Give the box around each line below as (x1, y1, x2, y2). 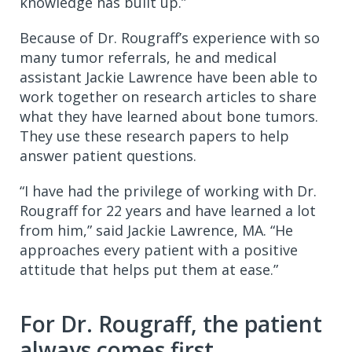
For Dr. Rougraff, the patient (20, 308, 322, 339)
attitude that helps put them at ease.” (20, 259, 278, 279)
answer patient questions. (20, 145, 196, 165)
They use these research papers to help (20, 126, 289, 145)
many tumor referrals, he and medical (20, 47, 277, 67)
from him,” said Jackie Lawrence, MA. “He (20, 220, 293, 240)
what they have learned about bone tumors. (20, 106, 318, 126)
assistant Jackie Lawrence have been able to (20, 67, 317, 86)
